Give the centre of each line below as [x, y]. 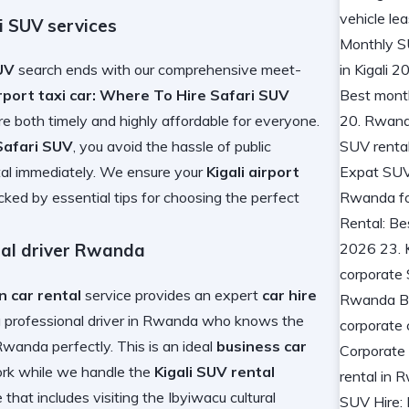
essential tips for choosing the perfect [176, 198]
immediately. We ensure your [109, 172]
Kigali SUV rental [215, 372]
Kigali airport [253, 172]
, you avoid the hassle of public [172, 147]
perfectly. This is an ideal [132, 346]
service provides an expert [172, 295]
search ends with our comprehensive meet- [158, 70]
